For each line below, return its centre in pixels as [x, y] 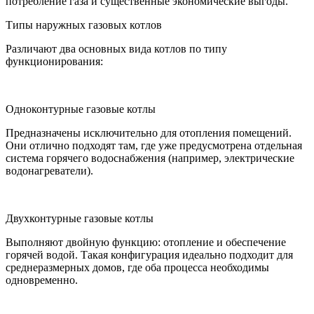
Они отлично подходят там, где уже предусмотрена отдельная [154, 145]
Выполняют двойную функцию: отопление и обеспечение [146, 242]
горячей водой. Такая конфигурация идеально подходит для [149, 254]
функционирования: [54, 61]
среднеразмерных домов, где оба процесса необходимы [137, 267]
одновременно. [42, 280]
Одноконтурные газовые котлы [81, 109]
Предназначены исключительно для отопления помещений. [149, 132]
